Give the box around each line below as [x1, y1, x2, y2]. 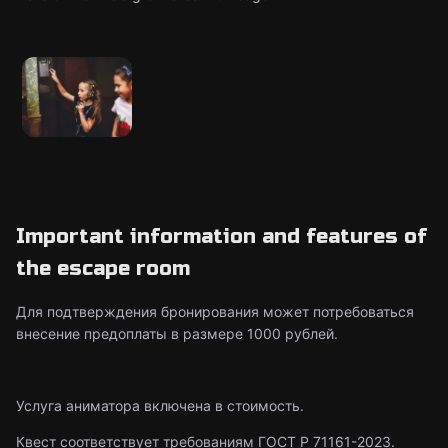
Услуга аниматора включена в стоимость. [16, 397, 304, 414]
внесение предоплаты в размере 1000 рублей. [16, 325, 338, 342]
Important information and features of [16, 224, 427, 249]
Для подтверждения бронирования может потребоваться [16, 303, 414, 320]
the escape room [16, 256, 190, 281]
